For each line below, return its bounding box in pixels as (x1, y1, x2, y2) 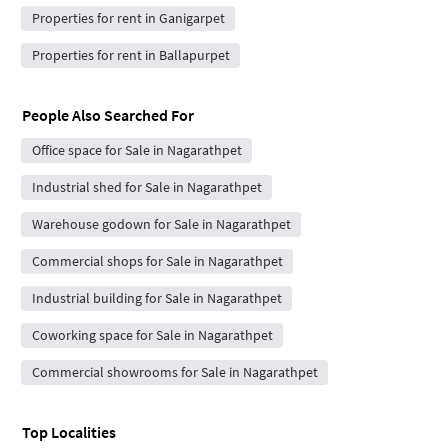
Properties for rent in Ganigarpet (31, 9, 225, 28)
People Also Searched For (22, 105, 194, 126)
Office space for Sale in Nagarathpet (31, 141, 242, 160)
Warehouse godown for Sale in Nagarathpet (31, 215, 291, 234)
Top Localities (22, 422, 116, 443)
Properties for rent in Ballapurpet (31, 46, 230, 65)
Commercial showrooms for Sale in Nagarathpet (31, 363, 318, 382)
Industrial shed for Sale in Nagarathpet (31, 178, 262, 197)
